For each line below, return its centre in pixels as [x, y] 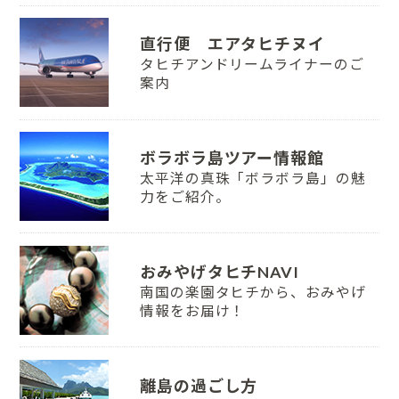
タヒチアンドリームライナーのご [252, 65]
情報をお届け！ [192, 310]
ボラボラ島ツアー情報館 [232, 157]
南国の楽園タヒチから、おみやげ [252, 292]
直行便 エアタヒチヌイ [232, 44]
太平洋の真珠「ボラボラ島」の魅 [252, 178]
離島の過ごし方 [199, 385]
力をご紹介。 [185, 196]
